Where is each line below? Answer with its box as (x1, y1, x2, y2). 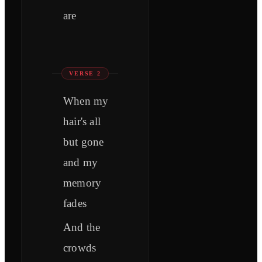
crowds (63, 242, 96, 254)
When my (63, 95, 109, 108)
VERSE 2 (69, 70, 101, 77)
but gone (63, 136, 104, 149)
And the (63, 221, 101, 234)
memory (63, 177, 102, 189)
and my (63, 156, 98, 169)
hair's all (63, 115, 101, 128)
